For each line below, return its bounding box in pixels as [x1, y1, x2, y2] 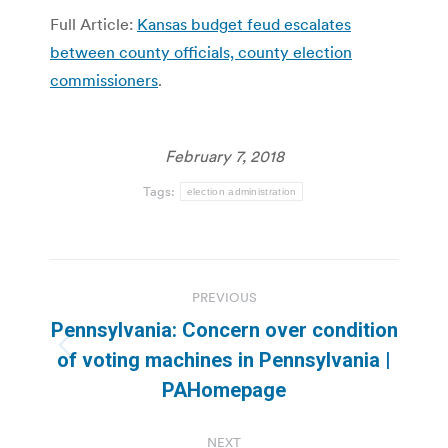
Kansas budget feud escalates [137, 13, 351, 34]
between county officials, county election [50, 41, 352, 62]
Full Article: [50, 13, 137, 34]
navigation [49, 303, 211, 344]
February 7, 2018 [164, 145, 284, 166]
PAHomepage [162, 377, 286, 402]
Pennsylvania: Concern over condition [50, 317, 398, 342]
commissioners [50, 69, 158, 90]
